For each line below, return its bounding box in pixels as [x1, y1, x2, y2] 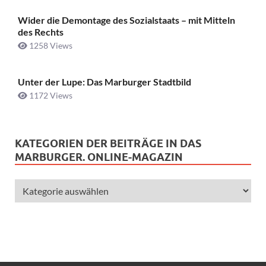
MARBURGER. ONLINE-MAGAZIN [15, 150, 183, 163]
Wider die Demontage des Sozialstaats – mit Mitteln [18, 14, 235, 26]
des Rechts [18, 26, 64, 38]
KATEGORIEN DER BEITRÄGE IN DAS [15, 137, 201, 150]
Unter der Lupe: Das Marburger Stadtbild [18, 75, 191, 87]
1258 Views [27, 40, 72, 51]
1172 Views [27, 90, 72, 100]
